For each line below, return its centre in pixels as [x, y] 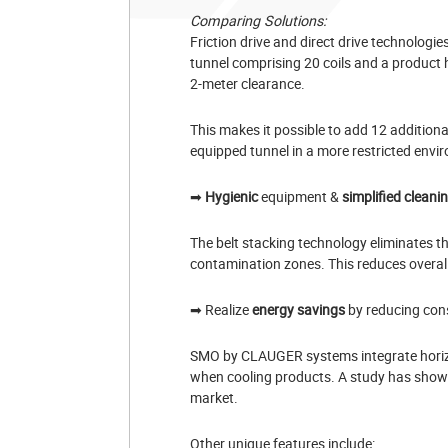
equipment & [300, 196]
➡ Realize [219, 309]
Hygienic [231, 196]
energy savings [297, 309]
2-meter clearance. [247, 83]
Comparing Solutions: [258, 20]
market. [214, 397]
